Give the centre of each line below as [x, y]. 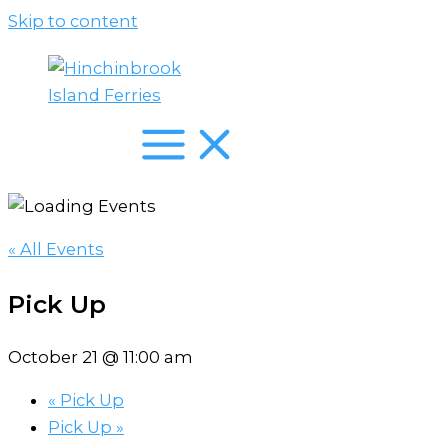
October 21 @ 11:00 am [100, 356]
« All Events [56, 249]
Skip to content [73, 21]
